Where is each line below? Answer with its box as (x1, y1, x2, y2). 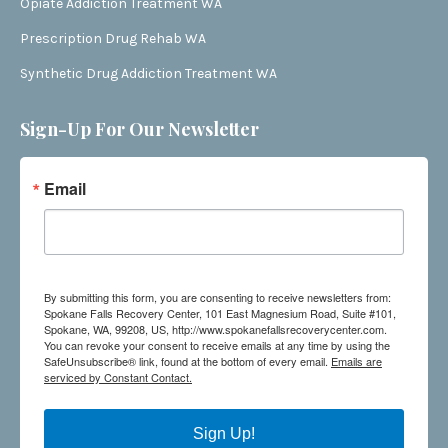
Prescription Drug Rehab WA (20, 30, 206, 47)
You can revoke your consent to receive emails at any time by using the (44, 337, 390, 353)
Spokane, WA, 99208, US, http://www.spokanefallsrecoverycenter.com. (44, 321, 387, 337)
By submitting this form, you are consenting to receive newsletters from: (44, 289, 391, 305)
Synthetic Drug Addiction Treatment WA (20, 65, 277, 82)
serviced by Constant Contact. (44, 369, 192, 385)
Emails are (331, 353, 382, 369)
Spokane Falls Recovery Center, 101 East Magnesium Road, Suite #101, (44, 305, 396, 321)
